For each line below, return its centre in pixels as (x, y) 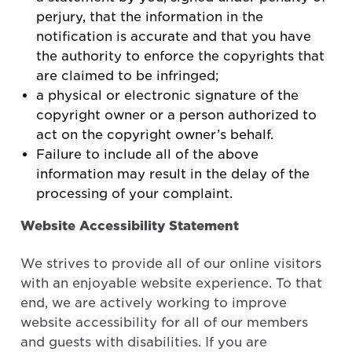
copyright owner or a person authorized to (176, 115)
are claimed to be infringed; (128, 76)
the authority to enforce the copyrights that (180, 56)
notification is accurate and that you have (174, 37)
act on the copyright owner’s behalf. (155, 135)
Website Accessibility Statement (130, 226)
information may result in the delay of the (173, 174)
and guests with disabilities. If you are (144, 342)
